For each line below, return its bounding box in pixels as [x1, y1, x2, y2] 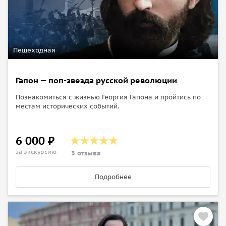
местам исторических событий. [16, 101, 119, 110]
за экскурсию [16, 147, 56, 155]
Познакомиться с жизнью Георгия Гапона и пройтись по [16, 92, 201, 101]
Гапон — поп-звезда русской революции [16, 75, 177, 85]
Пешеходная [13, 45, 55, 54]
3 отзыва [71, 148, 101, 157]
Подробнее [94, 172, 132, 181]
